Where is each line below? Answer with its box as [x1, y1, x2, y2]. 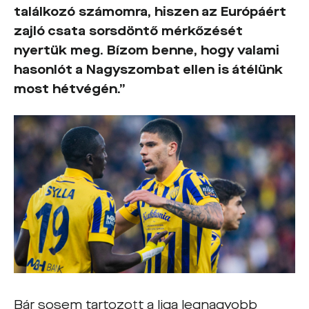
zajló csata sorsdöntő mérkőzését [14, 22, 243, 39]
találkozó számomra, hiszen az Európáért [14, 3, 286, 20]
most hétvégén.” [14, 80, 126, 97]
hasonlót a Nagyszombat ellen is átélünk [14, 61, 283, 78]
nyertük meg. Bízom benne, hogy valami [14, 41, 279, 59]
